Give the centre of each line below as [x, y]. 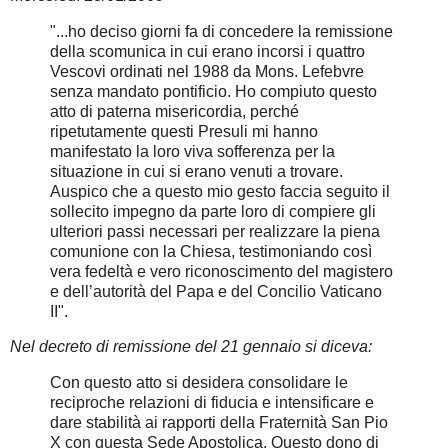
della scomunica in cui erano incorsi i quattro [207, 51]
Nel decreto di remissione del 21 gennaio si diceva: [191, 347]
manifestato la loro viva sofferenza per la [192, 151]
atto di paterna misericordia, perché [174, 111]
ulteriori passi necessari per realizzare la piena [215, 231]
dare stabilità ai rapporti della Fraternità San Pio [219, 423]
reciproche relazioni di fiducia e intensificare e [212, 403]
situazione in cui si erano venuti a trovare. [196, 171]
